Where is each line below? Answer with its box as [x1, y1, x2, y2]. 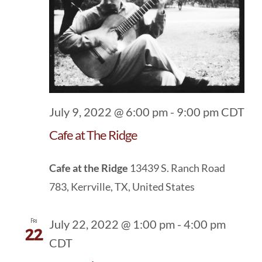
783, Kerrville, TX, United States [49, 180, 195, 193]
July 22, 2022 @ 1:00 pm [49, 216, 175, 231]
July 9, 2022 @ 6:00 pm [49, 104, 168, 119]
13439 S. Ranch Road [130, 161, 225, 174]
